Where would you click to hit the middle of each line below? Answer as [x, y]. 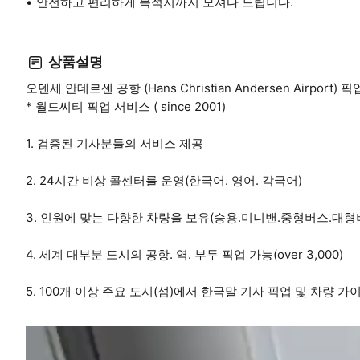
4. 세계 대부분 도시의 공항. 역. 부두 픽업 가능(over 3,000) [184, 254]
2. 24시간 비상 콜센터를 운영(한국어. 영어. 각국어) [164, 180]
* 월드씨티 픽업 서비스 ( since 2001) [126, 106]
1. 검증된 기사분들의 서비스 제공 [115, 143]
